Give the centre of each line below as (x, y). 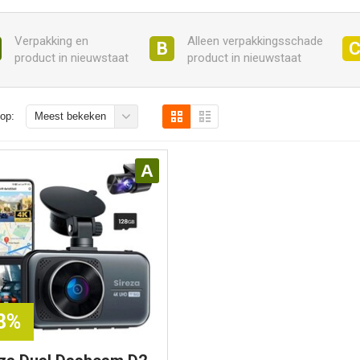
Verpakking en (51, 41)
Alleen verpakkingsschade (256, 41)
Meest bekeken (70, 117)
